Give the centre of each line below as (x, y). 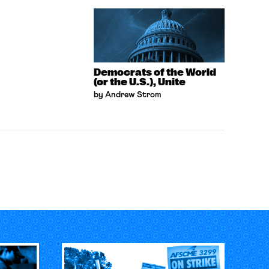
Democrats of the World (155, 73)
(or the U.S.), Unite (140, 82)
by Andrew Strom (128, 95)
